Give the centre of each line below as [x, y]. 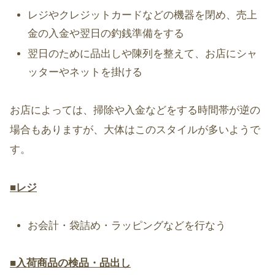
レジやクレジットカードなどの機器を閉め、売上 [143, 15]
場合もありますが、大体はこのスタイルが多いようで [135, 130]
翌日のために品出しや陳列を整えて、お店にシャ [143, 54]
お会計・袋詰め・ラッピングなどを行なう [127, 225]
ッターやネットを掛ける [85, 72]
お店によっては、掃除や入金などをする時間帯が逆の [135, 110]
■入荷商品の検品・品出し [70, 263]
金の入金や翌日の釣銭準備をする [106, 33]
